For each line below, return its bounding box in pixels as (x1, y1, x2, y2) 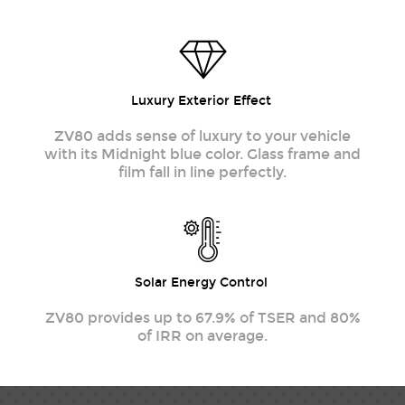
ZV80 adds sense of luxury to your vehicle (54, 127, 351, 145)
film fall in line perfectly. (118, 163, 287, 181)
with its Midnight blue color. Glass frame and (44, 145, 361, 163)
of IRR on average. (137, 326, 268, 344)
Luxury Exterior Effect (130, 92, 275, 108)
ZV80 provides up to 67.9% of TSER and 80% (44, 308, 361, 326)
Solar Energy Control (134, 274, 271, 290)
